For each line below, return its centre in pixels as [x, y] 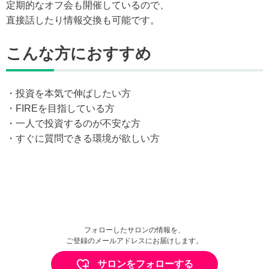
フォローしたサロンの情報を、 [134, 230]
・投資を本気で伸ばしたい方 [68, 93]
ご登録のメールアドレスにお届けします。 [134, 240]
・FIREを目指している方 [60, 108]
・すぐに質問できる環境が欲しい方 [85, 138]
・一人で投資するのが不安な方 [73, 123]
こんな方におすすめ [79, 53]
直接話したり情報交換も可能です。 [83, 20]
